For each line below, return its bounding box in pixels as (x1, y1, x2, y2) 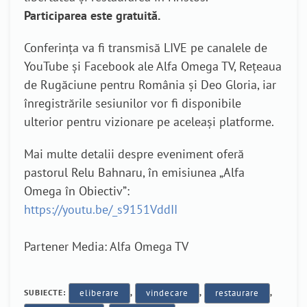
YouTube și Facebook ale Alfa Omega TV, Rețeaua (24, 58, 282, 74)
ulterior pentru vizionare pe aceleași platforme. (24, 114, 274, 130)
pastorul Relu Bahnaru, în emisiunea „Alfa (24, 164, 245, 180)
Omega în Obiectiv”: (24, 183, 130, 199)
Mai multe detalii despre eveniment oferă (24, 146, 244, 162)
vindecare (146, 287, 188, 299)
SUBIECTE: (24, 287, 69, 297)
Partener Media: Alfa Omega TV (24, 238, 188, 254)
